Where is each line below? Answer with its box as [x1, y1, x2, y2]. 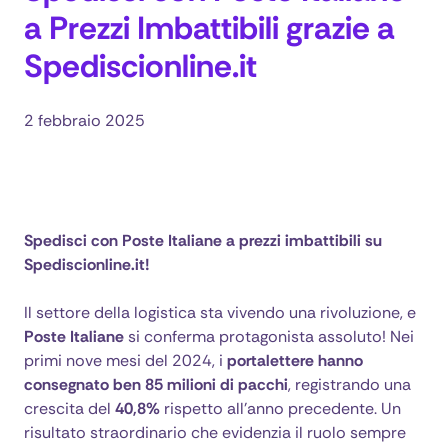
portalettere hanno [227, 350, 363, 371]
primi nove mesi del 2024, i [24, 350, 227, 371]
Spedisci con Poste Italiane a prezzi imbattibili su [24, 230, 382, 251]
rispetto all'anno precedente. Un [160, 398, 401, 419]
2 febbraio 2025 [24, 110, 145, 131]
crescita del [24, 398, 115, 419]
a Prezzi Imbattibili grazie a [24, 7, 395, 49]
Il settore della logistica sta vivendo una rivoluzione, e [24, 302, 416, 323]
